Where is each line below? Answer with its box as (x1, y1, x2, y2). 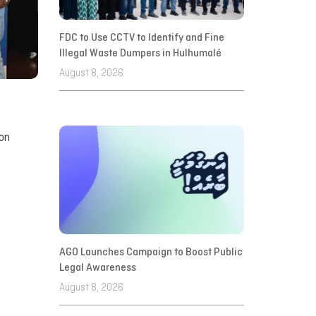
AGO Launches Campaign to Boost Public (59, 247, 243, 259)
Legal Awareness (59, 262, 136, 274)
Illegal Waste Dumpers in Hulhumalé (59, 48, 221, 60)
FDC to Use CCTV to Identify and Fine (59, 32, 224, 44)
